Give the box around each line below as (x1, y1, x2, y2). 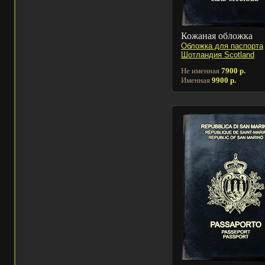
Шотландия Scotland (181, 50, 254, 59)
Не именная (181, 66, 221, 75)
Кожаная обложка (181, 30, 253, 41)
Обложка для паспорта (181, 41, 263, 50)
